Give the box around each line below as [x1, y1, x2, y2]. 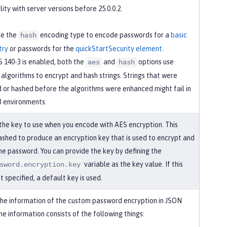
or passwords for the [8, 44, 75, 53]
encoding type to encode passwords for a [39, 30, 171, 39]
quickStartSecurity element [75, 44, 162, 53]
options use [137, 57, 174, 66]
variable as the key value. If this [83, 160, 183, 168]
